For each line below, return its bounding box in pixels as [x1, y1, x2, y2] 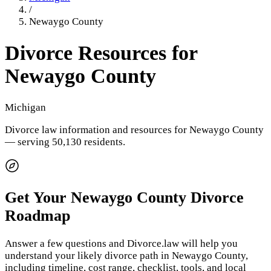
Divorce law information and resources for [5, 123, 189, 135]
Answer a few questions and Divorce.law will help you [5, 238, 238, 250]
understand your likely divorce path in [5, 250, 169, 262]
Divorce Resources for [5, 42, 197, 65]
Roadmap [5, 206, 70, 224]
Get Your [5, 188, 71, 206]
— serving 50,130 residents [5, 135, 123, 148]
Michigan [5, 101, 46, 113]
